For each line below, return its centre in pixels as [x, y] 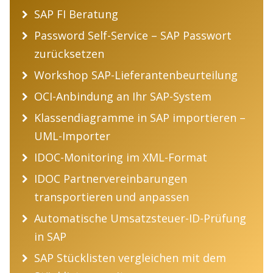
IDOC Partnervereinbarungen [111, 179]
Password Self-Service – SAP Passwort [133, 36]
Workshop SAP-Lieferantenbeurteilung [136, 75]
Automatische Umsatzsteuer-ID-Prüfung [140, 218]
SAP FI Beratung [76, 14]
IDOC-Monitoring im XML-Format [121, 158]
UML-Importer [72, 136]
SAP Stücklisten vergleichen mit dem [130, 258]
